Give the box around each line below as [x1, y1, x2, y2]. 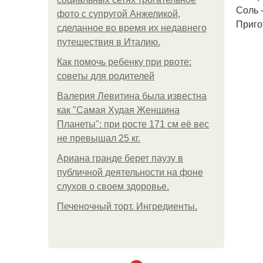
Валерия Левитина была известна [57, 91, 207, 101]
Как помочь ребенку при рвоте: [57, 57, 191, 67]
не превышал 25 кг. [57, 133, 140, 143]
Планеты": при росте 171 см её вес [57, 119, 209, 129]
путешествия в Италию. [57, 37, 160, 47]
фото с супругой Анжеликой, [57, 9, 180, 19]
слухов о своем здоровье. [57, 181, 169, 191]
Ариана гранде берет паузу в [57, 153, 183, 163]
